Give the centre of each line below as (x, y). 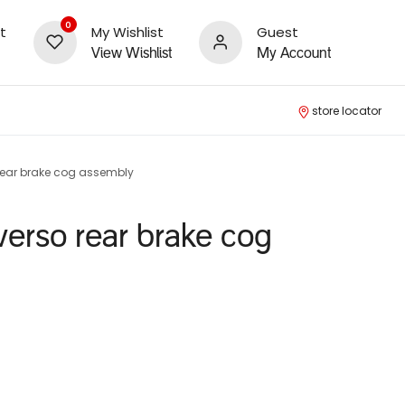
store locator (347, 111)
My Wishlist (127, 32)
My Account (293, 54)
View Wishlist (131, 54)
